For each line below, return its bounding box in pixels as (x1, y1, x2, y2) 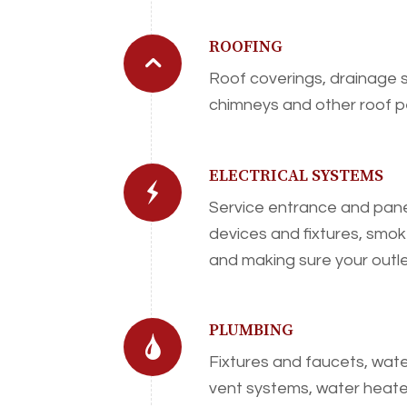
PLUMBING (209, 320, 294, 342)
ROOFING (209, 35, 283, 57)
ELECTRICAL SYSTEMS (209, 164, 384, 186)
